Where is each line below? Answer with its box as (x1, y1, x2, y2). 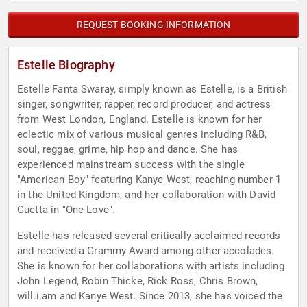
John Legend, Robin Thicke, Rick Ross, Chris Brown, (17, 275, 258, 288)
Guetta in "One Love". (17, 204, 116, 217)
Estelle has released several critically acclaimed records (17, 230, 281, 243)
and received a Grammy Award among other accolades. (17, 245, 275, 258)
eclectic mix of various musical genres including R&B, (17, 128, 267, 141)
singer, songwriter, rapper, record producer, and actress (17, 98, 271, 111)
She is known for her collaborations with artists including (17, 260, 284, 273)
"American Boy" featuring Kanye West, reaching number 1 (17, 173, 282, 186)
